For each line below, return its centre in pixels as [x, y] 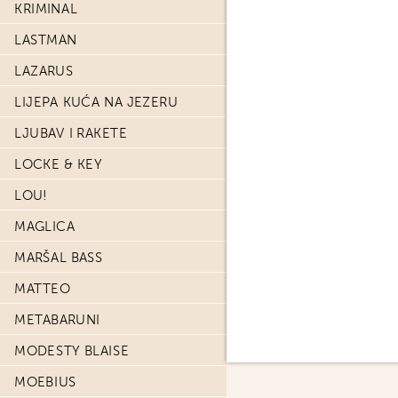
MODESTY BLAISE [72, 351]
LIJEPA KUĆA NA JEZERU [96, 102]
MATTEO [42, 289]
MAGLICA [45, 227]
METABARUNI [57, 320]
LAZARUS [44, 71]
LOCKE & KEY [59, 164]
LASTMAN [46, 40]
